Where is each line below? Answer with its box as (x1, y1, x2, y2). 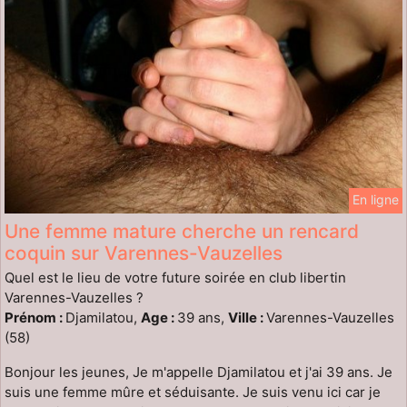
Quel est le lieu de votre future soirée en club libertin (5, 269, 346, 287)
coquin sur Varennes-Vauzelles (5, 242, 283, 265)
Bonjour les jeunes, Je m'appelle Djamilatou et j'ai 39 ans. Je (5, 363, 392, 382)
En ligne (352, 192, 399, 208)
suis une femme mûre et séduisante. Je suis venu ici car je (5, 383, 381, 402)
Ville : (228, 309, 266, 327)
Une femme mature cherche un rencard (5, 220, 359, 243)
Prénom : (5, 309, 65, 327)
